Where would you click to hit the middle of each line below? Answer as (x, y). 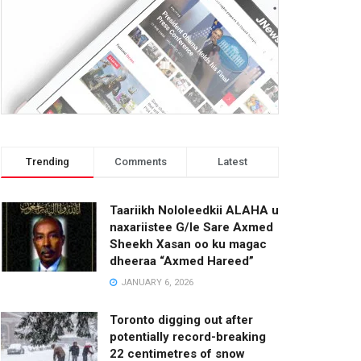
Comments (140, 162)
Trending (48, 162)
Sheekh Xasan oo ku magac (188, 244)
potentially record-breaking (188, 337)
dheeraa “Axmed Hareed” (182, 261)
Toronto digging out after (181, 320)
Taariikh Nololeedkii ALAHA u (194, 210)
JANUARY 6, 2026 (156, 282)
